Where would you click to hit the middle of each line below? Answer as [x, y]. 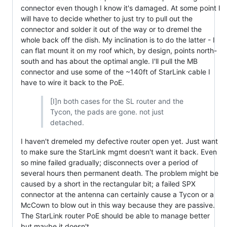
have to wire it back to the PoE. [72, 83]
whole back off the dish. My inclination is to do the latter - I [118, 40]
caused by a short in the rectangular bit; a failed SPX [108, 184]
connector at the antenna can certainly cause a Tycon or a [117, 195]
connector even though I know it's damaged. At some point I [121, 8]
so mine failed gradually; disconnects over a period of [109, 163]
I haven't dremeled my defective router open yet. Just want [119, 141]
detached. [67, 123]
